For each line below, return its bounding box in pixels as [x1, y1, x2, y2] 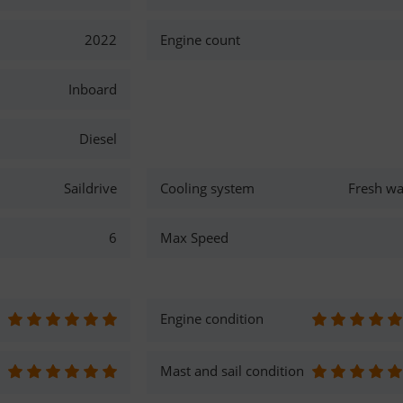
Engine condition [160, 309, 264, 327]
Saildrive [63, 179, 117, 197]
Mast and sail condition [160, 362, 305, 380]
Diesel [78, 130, 117, 148]
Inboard [67, 80, 117, 98]
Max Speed [160, 228, 229, 246]
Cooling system [160, 179, 255, 197]
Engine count [160, 31, 241, 49]
